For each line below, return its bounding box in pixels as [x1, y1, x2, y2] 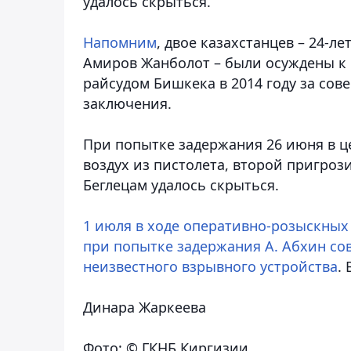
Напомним [83, 32, 157, 52]
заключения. [83, 93, 172, 113]
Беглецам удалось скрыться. [83, 175, 279, 194]
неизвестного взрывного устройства [83, 256, 338, 276]
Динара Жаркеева [83, 297, 206, 317]
